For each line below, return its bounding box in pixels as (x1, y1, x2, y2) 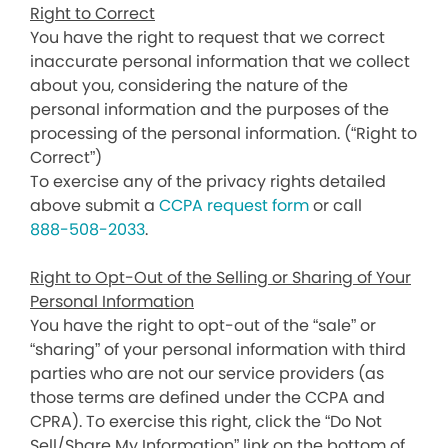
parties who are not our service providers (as (30, 362, 384, 385)
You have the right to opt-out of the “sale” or (30, 314, 376, 337)
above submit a (30, 194, 159, 217)
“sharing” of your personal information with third (30, 338, 406, 361)
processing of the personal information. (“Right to (30, 122, 417, 145)
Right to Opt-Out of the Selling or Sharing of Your (30, 266, 411, 289)
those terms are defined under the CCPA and (30, 386, 385, 409)
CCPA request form (159, 194, 309, 217)
